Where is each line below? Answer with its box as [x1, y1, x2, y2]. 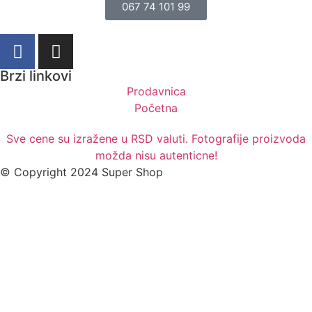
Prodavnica [126, 84, 186, 99]
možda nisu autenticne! [95, 148, 217, 163]
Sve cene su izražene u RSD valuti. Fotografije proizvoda [6, 132, 306, 146]
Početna [134, 101, 178, 116]
